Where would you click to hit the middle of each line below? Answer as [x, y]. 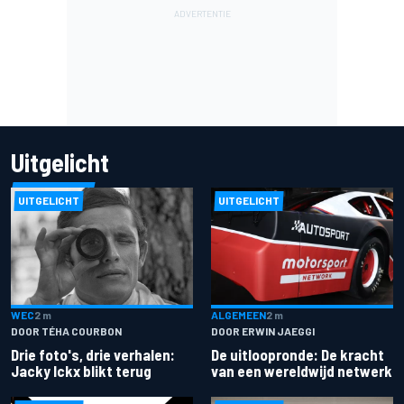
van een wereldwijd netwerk [302, 371]
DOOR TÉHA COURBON [66, 331]
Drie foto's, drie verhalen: [93, 355]
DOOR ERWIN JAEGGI [263, 331]
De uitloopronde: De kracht [298, 355]
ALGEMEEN [239, 315]
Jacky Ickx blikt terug [81, 371]
